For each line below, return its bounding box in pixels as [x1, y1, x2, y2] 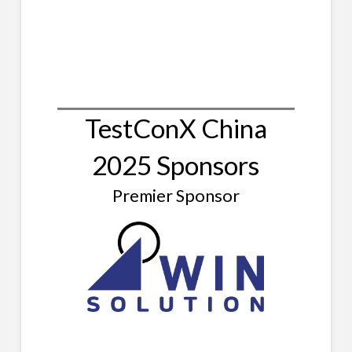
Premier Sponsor [112, 184, 240, 206]
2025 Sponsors [92, 148, 260, 181]
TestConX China [84, 112, 267, 144]
